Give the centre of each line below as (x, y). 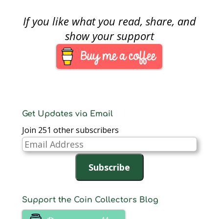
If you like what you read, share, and (109, 21)
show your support (109, 36)
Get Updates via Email (67, 114)
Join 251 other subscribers (70, 130)
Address (36, 156)
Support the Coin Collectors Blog (90, 200)
